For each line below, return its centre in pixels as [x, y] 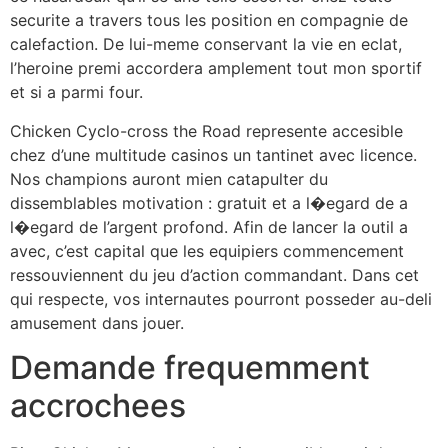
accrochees [98, 406]
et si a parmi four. [76, 92]
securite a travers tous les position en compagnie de [209, 20]
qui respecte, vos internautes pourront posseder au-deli [221, 298]
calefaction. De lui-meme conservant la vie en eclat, [206, 44]
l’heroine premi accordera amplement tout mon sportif [216, 68]
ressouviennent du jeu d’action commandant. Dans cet [214, 274]
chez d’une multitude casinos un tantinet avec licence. [213, 154]
